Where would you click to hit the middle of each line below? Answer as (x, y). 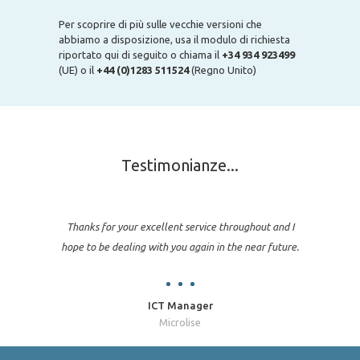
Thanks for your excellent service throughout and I (180, 227)
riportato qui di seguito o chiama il (140, 55)
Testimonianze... (180, 165)
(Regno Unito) (223, 70)
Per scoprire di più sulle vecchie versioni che (160, 24)
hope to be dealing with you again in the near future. (180, 247)
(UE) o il (78, 70)
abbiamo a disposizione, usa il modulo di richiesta (174, 39)
